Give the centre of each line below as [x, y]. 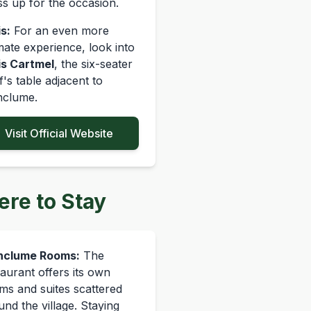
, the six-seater [93, 64]
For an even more [59, 31]
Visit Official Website [59, 133]
